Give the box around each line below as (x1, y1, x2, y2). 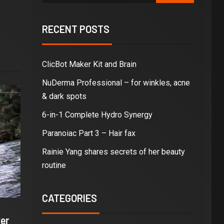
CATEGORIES (41, 191, 97, 204)
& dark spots (41, 91, 86, 101)
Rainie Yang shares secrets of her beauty (41, 146, 185, 156)
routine (41, 160, 66, 170)
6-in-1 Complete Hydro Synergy (41, 109, 152, 119)
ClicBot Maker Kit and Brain (41, 59, 136, 69)
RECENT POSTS (41, 22, 109, 35)
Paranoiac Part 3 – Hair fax (41, 128, 135, 138)
